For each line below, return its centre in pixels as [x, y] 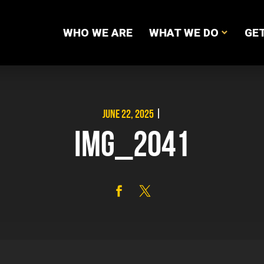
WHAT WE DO [184, 32]
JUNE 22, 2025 [128, 115]
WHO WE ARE [98, 32]
